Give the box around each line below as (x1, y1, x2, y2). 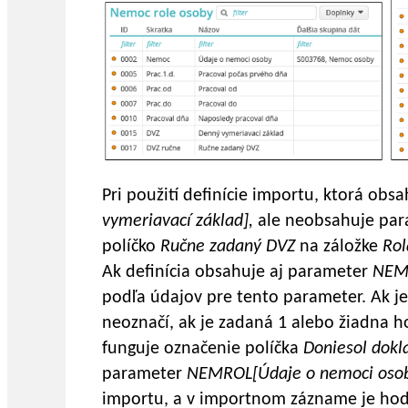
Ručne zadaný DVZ (160, 238, 300, 257)
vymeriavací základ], (102, 212, 253, 231)
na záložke (300, 238, 382, 257)
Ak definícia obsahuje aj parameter (102, 263, 372, 282)
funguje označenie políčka (102, 340, 303, 359)
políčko (102, 238, 160, 257)
